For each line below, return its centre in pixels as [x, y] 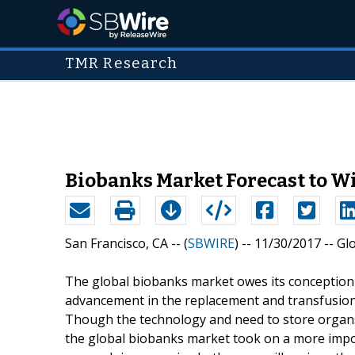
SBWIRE [211, 243]
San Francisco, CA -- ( [126, 243]
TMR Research [122, 63]
